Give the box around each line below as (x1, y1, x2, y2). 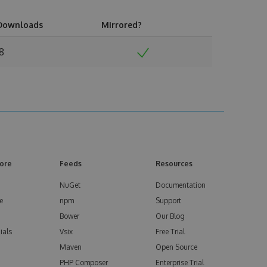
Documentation (156, 181, 206, 190)
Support (156, 196, 181, 205)
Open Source (156, 243, 197, 252)
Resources (156, 159, 193, 168)
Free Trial (156, 227, 185, 236)
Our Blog (156, 212, 185, 221)
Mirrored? (101, 20, 142, 30)
